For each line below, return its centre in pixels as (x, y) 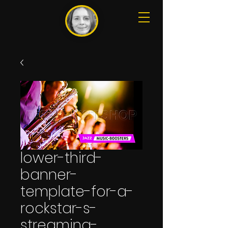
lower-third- (61, 158)
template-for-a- (77, 191)
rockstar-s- (59, 208)
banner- (49, 175)
